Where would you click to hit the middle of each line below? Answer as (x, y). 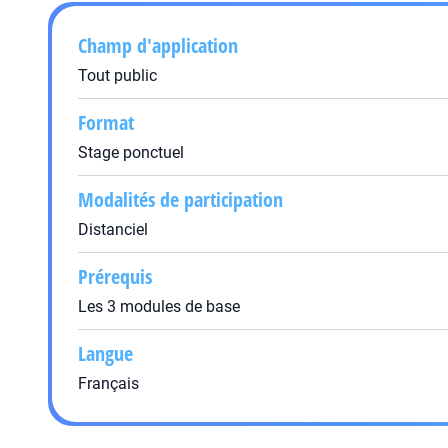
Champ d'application (158, 45)
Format (106, 122)
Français (108, 383)
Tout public (117, 75)
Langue (105, 353)
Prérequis (115, 276)
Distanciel (113, 229)
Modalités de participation (180, 199)
